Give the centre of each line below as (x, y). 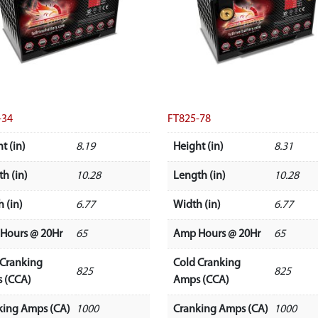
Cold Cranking (207, 263)
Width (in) (197, 205)
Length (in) (199, 176)
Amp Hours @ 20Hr (216, 234)
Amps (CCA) (201, 280)
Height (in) (198, 147)
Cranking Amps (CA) (220, 309)
